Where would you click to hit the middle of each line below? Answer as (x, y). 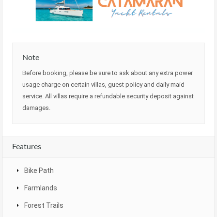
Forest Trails (44, 206)
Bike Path (39, 171)
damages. (36, 108)
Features (27, 147)
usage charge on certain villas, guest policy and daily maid (103, 85)
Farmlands (41, 188)
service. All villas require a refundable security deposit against (108, 96)
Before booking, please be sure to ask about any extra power (108, 73)
